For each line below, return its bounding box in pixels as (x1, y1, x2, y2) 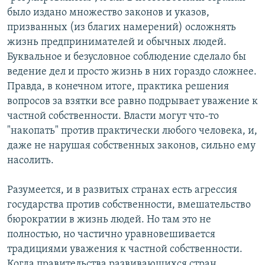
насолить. (7, 155, 54, 167)
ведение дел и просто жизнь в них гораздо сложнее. (7, 66, 257, 78)
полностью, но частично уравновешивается (7, 229, 215, 241)
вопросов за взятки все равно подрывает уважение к (7, 96, 258, 108)
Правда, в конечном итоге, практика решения (7, 81, 229, 93)
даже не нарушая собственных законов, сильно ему (7, 140, 256, 152)
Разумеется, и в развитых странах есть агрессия (7, 185, 237, 196)
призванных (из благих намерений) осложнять (7, 22, 236, 34)
